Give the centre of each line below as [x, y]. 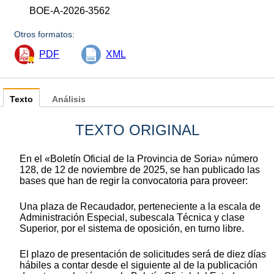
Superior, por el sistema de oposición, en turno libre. [132, 228]
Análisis [69, 99]
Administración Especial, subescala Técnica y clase [132, 217]
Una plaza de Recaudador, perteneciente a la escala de [140, 206]
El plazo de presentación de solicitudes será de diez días [143, 254]
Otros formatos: [45, 34]
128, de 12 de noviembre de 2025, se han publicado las [140, 169]
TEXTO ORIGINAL [137, 130]
